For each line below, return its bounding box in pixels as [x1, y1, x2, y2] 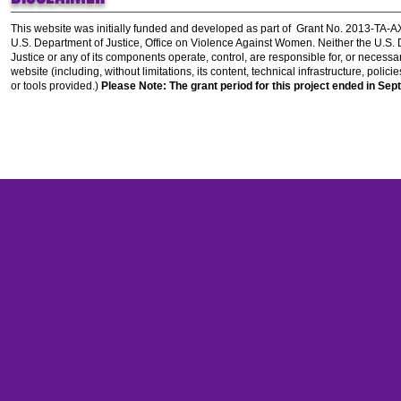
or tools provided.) [11, 80, 101, 92]
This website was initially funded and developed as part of [11, 22, 296, 35]
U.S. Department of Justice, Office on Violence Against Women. [11, 37, 318, 49]
